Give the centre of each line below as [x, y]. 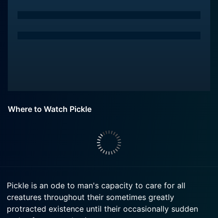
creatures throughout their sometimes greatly [91, 197]
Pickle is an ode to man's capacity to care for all [96, 185]
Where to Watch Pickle [50, 109]
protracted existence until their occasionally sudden [102, 209]
